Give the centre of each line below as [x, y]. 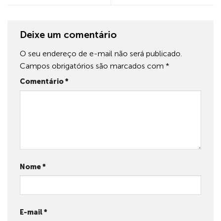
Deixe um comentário [70, 35]
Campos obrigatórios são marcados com [93, 66]
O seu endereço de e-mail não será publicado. [101, 53]
